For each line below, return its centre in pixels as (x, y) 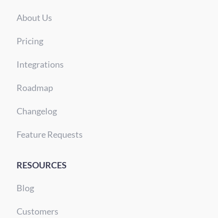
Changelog (36, 111)
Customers (37, 211)
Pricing (30, 41)
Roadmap (35, 88)
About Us (34, 18)
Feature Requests (49, 135)
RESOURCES (41, 165)
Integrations (40, 64)
